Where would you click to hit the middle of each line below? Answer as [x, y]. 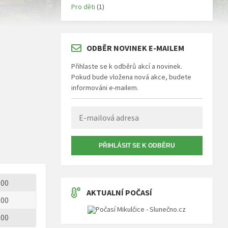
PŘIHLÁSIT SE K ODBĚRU [137, 146]
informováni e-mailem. [105, 88]
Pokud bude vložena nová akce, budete [131, 77]
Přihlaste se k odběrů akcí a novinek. [126, 66]
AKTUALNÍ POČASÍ [119, 192]
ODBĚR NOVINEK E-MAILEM [135, 48]
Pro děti [83, 7]
